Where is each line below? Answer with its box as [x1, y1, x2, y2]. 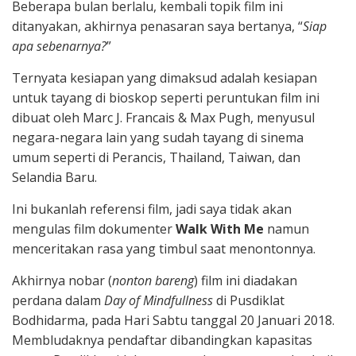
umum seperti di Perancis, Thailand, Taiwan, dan [12, 148, 300, 166]
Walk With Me [176, 219, 264, 238]
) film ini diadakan [194, 271, 297, 289]
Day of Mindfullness [104, 291, 213, 309]
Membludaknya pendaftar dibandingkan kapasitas [12, 331, 312, 349]
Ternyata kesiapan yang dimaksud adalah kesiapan [12, 68, 317, 87]
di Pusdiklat [213, 291, 284, 309]
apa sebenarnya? [12, 37, 106, 55]
